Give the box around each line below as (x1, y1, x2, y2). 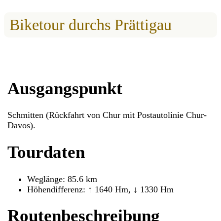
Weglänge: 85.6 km (27, 174, 98, 184)
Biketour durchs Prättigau (9, 16, 172, 34)
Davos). (7, 120, 36, 131)
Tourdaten (7, 143, 85, 162)
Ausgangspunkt (7, 78, 123, 98)
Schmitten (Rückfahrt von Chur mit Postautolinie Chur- (7, 110, 207, 120)
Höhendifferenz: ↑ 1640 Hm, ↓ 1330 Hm (27, 184, 174, 194)
